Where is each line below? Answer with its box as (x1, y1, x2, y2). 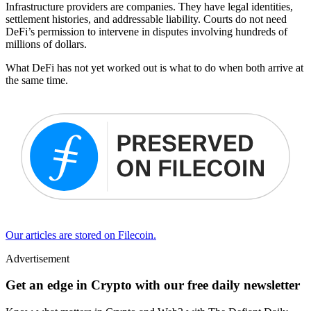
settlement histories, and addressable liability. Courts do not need (6, 13, 287, 26)
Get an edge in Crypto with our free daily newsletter (6, 278, 300, 293)
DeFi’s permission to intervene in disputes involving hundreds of (6, 26, 287, 38)
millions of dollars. (6, 38, 87, 51)
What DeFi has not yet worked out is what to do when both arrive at (6, 62, 303, 74)
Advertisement (6, 252, 69, 264)
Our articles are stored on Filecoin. (6, 228, 156, 241)
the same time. (6, 74, 68, 87)
